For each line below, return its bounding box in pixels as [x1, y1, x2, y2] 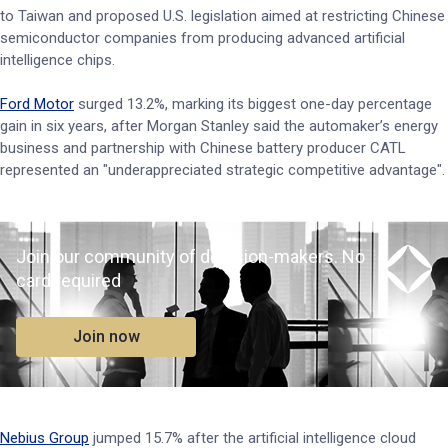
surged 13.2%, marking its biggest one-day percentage [74, 95, 432, 113]
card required [16, 270, 121, 291]
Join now [72, 327, 140, 346]
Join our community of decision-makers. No [16, 246, 365, 267]
